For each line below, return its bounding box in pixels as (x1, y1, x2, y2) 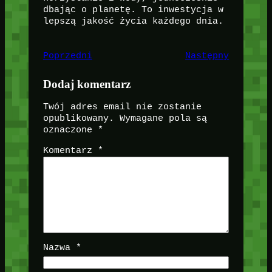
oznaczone (42, 125, 98, 135)
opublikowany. (42, 114, 114, 124)
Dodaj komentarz (42, 78, 131, 91)
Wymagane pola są (119, 114, 207, 124)
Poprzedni (42, 51, 92, 61)
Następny (185, 51, 229, 61)
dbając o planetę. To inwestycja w (42, 4, 223, 15)
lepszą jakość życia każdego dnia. (42, 16, 223, 26)
